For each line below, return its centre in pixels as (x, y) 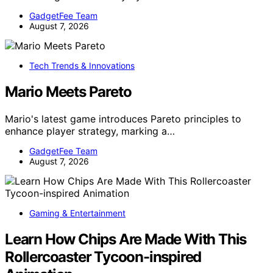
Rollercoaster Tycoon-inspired (103, 257)
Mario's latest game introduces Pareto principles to (123, 119)
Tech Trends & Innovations (82, 66)
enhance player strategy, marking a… (90, 131)
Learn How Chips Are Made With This (126, 239)
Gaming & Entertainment (77, 213)
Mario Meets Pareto (68, 92)
